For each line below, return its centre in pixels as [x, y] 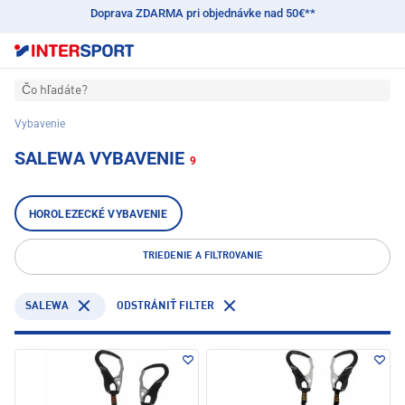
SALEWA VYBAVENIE [99, 159]
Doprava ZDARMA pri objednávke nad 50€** [202, 13]
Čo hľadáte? [55, 91]
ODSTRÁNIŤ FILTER [165, 307]
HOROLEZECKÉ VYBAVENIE [99, 215]
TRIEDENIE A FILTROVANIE [202, 257]
